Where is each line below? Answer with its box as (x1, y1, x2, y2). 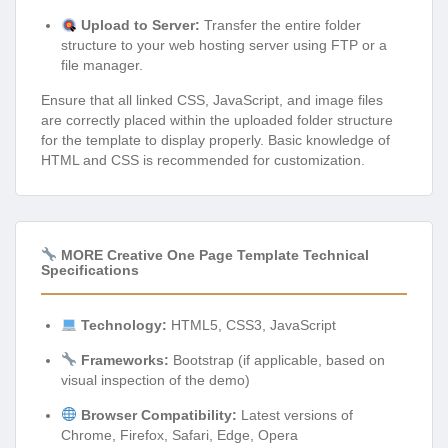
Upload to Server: (80, 17, 200, 34)
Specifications (41, 261, 139, 278)
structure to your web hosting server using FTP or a (61, 37, 387, 54)
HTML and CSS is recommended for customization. (41, 152, 365, 169)
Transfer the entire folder (199, 17, 361, 34)
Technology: (80, 316, 167, 333)
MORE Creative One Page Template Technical (56, 246, 369, 263)
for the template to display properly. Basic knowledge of (41, 132, 390, 149)
